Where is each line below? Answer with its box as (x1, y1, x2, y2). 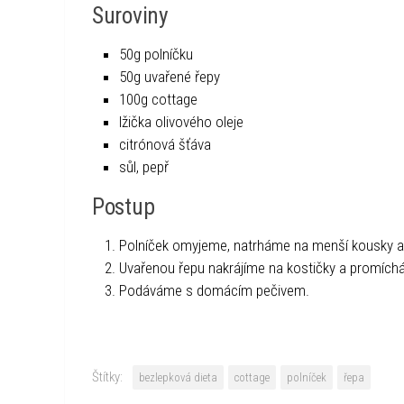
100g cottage (119, 89, 197, 108)
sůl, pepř (119, 157, 169, 176)
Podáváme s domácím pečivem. (119, 280, 309, 299)
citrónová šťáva (119, 134, 211, 153)
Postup (92, 192, 155, 220)
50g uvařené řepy (119, 67, 220, 86)
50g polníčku (119, 44, 193, 63)
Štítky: (92, 368, 123, 385)
